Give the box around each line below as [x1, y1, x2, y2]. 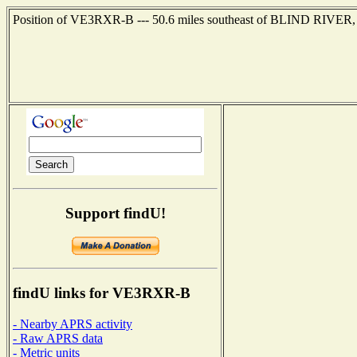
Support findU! [65, 204, 166, 222]
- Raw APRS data [13, 331, 103, 345]
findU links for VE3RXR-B [13, 284, 190, 302]
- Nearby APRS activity [13, 316, 132, 331]
